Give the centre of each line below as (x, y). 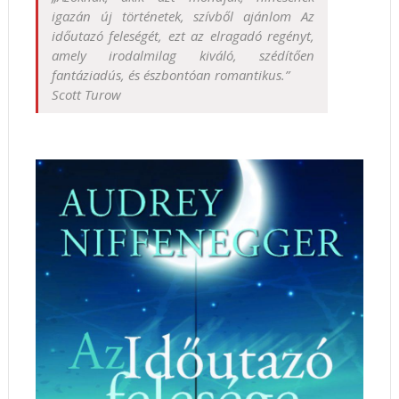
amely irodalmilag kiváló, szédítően (183, 56)
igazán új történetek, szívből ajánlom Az (183, 16)
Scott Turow (86, 95)
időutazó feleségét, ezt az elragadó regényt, (183, 36)
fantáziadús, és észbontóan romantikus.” (170, 75)
